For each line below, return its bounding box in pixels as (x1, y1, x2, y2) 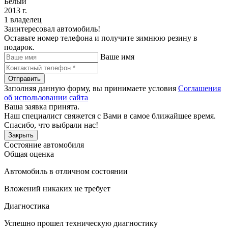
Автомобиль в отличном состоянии (4, 166, 128, 176)
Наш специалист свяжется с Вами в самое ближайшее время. (4, 111, 216, 120)
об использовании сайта (4, 93, 88, 102)
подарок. (4, 42, 35, 51)
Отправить (8, 74, 41, 82)
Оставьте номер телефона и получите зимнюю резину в (4, 33, 197, 42)
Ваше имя (100, 52, 134, 61)
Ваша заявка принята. (4, 102, 79, 111)
